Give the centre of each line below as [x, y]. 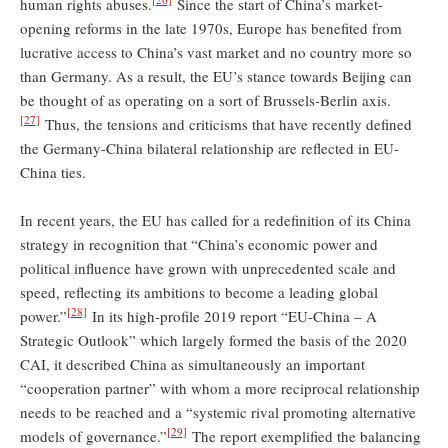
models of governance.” [93, 435]
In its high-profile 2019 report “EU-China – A [232, 315]
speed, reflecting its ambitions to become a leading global [199, 291]
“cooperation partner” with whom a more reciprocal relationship [220, 387]
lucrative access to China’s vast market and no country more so [216, 51]
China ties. [55, 171]
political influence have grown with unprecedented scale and [208, 267]
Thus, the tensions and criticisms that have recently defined [226, 123]
